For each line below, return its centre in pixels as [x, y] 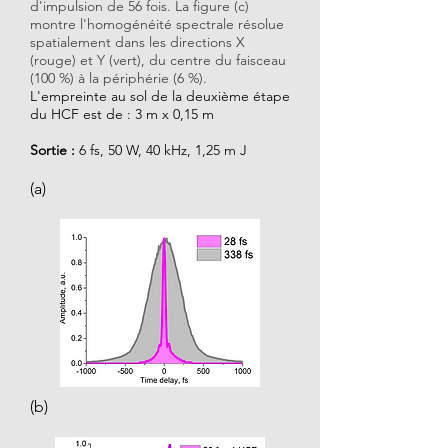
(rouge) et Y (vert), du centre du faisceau [158, 60]
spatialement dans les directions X [137, 42]
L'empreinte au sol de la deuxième [139, 96]
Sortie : [52, 150]
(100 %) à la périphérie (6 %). [118, 78]
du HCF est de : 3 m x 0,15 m [122, 114]
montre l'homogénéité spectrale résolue [157, 24]
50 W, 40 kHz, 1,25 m [172, 150]
